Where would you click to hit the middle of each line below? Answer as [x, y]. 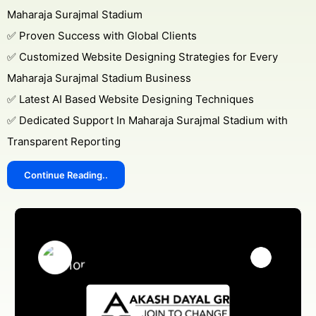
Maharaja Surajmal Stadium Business [99, 78]
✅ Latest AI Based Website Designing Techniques [130, 99]
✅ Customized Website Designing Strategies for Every [142, 57]
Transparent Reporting [64, 141]
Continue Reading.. [66, 175]
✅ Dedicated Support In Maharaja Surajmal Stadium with [147, 120]
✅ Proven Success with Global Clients [102, 36]
